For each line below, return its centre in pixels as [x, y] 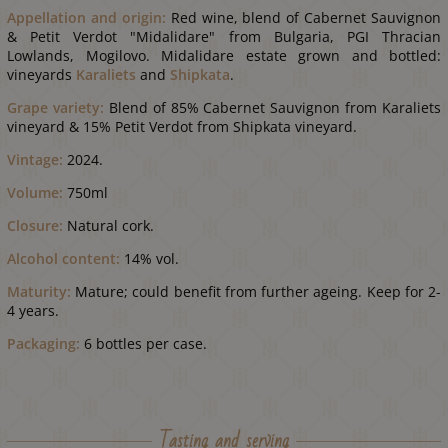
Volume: [35, 192]
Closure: [35, 225]
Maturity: [39, 291]
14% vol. [149, 258]
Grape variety [53, 107]
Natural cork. [108, 225]
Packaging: [43, 343]
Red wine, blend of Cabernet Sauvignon [305, 17]
